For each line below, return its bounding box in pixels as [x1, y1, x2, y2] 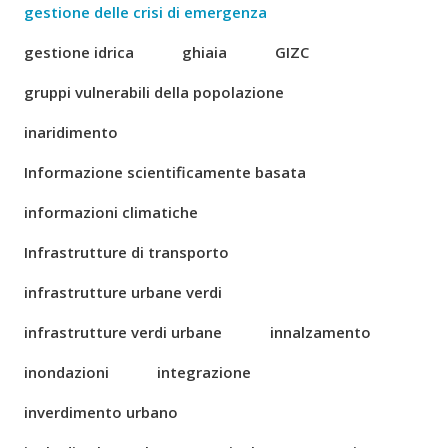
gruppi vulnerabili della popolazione [24, 82, 284, 102]
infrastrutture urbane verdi [24, 282, 222, 302]
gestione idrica [24, 42, 134, 62]
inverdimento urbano [24, 402, 178, 422]
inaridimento [24, 122, 118, 142]
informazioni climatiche [24, 202, 198, 222]
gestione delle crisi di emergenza [24, 2, 267, 22]
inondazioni [24, 362, 109, 382]
